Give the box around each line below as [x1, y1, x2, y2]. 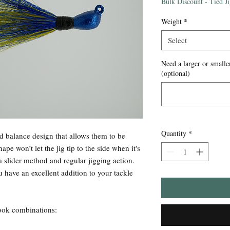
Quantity [161, 128, 186, 139]
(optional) [161, 68, 190, 79]
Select [168, 35, 187, 46]
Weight [161, 16, 182, 27]
